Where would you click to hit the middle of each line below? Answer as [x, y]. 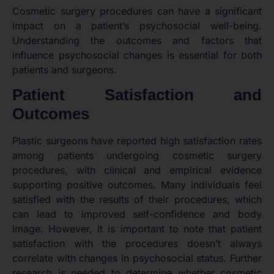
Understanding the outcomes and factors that [137, 40]
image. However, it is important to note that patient [137, 229]
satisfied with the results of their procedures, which [137, 199]
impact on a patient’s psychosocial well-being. [137, 25]
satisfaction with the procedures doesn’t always [137, 243]
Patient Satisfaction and [137, 95]
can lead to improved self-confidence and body [137, 214]
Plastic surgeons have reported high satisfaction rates [137, 141]
